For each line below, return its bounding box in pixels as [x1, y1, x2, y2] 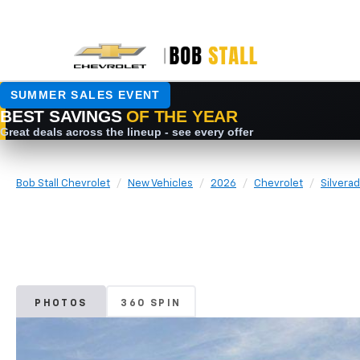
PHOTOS [35, 299, 88, 309]
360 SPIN [121, 299, 182, 309]
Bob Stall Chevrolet [16, 178, 110, 189]
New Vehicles [128, 178, 193, 189]
